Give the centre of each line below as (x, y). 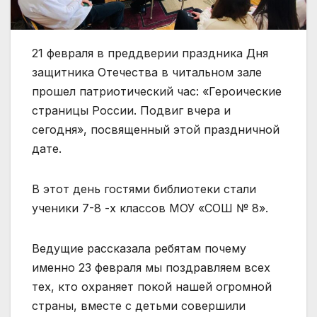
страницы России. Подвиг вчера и (131, 111)
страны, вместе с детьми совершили (139, 306)
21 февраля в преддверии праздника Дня (150, 53)
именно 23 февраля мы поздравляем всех (151, 268)
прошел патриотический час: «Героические (157, 92)
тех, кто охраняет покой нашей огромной (152, 287)
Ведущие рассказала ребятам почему (139, 249)
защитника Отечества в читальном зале (147, 73)
